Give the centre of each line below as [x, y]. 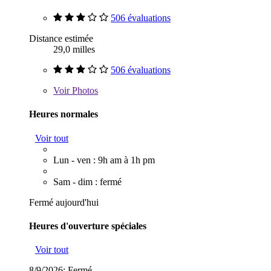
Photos [84, 91]
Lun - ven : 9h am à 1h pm [104, 160]
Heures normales [64, 114]
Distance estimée [61, 39]
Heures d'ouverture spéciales [88, 226]
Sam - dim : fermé [87, 181]
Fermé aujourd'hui [64, 202]
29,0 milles [74, 50]
